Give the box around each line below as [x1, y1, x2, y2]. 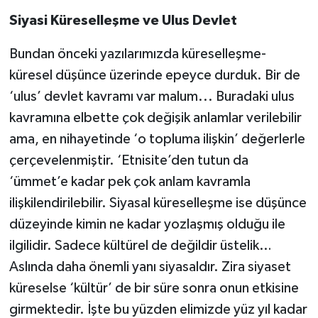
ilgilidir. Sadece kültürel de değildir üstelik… [9, 238, 272, 253]
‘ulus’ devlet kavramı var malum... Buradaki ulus [9, 89, 295, 104]
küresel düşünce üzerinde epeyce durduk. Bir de [9, 68, 300, 83]
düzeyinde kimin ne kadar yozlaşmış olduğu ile [9, 217, 285, 232]
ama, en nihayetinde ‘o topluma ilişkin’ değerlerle [9, 132, 305, 147]
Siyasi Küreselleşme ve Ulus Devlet [9, 13, 237, 28]
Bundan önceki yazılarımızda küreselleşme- [9, 47, 266, 62]
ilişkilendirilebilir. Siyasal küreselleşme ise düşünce [9, 196, 307, 211]
